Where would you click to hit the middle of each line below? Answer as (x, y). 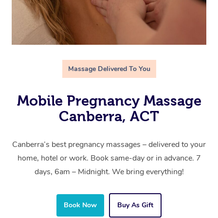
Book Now (80, 205)
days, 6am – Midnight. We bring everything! (109, 172)
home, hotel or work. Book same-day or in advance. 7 (109, 158)
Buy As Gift (135, 205)
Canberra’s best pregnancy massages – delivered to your (109, 145)
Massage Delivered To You (109, 69)
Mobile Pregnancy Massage (109, 101)
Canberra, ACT (109, 117)
